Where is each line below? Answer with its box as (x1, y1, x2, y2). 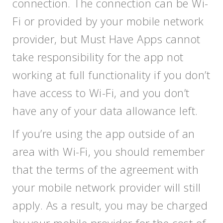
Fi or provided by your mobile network (12, 13, 204, 28)
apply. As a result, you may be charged (12, 198, 208, 213)
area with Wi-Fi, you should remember (12, 144, 205, 159)
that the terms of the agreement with (12, 162, 199, 177)
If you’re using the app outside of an (12, 126, 195, 141)
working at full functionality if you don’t (12, 67, 210, 82)
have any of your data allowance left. (12, 103, 198, 118)
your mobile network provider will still (12, 180, 201, 195)
